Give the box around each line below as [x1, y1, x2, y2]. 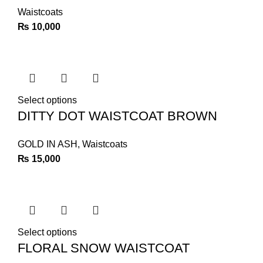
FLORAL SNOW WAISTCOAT [18, 241, 190, 255]
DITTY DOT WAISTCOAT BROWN [18, 109, 217, 123]
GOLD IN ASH [18, 139, 77, 149]
